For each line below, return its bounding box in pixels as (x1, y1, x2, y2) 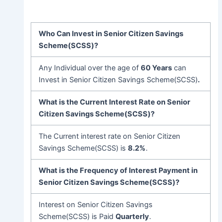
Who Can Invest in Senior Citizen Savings (39, 29, 184, 39)
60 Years (141, 63, 172, 73)
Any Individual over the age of (39, 63, 141, 73)
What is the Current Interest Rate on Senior (39, 98, 191, 107)
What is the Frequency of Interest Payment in (39, 166, 198, 175)
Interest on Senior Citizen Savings (39, 200, 153, 210)
